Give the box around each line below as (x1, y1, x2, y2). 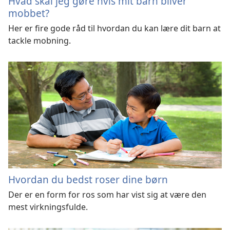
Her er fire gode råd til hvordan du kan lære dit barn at (8, 23, 221, 34)
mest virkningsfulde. (8, 201, 88, 213)
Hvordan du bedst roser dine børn (8, 172, 168, 186)
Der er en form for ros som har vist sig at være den (8, 188, 206, 200)
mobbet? (8, 6, 49, 21)
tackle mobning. (8, 35, 71, 47)
